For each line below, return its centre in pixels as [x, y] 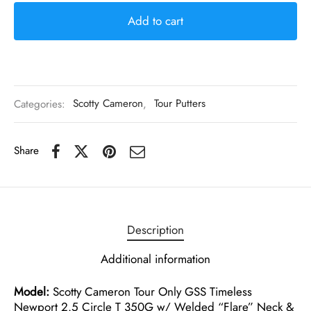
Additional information [155, 259]
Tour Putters [180, 104]
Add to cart [155, 20]
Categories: [41, 104]
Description [155, 229]
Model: [32, 291]
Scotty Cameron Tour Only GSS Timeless [151, 291]
